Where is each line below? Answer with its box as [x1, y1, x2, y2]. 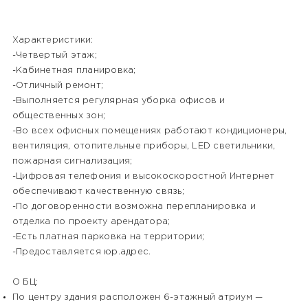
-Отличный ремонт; [12, 82, 104, 90]
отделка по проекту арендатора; [12, 218, 170, 226]
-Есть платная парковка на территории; [12, 233, 205, 241]
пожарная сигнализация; [12, 157, 133, 166]
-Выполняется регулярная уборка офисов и [12, 97, 225, 105]
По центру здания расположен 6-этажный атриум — [12, 294, 263, 302]
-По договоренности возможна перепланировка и [12, 203, 256, 211]
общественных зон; [12, 112, 106, 120]
